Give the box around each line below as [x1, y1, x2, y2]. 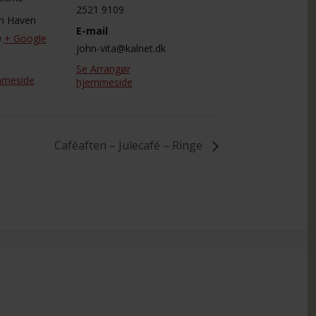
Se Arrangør [75, 61, 130, 75]
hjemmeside [75, 75, 133, 89]
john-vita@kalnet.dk [75, 41, 166, 55]
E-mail [75, 23, 108, 37]
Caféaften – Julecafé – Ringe [54, 138, 206, 154]
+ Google [4, 31, 47, 45]
